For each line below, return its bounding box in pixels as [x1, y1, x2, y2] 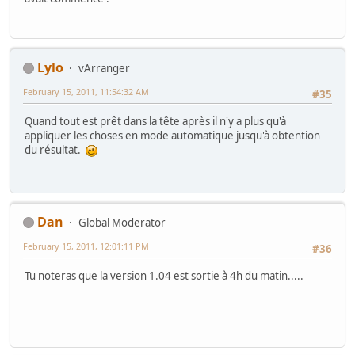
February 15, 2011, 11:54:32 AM [23, 85, 149, 97]
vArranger [78, 60, 130, 75]
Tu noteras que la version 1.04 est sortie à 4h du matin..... [25, 269, 303, 284]
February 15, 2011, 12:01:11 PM [23, 239, 149, 252]
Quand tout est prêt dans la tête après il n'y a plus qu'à [25, 114, 286, 129]
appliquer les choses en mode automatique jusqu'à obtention [25, 128, 320, 143]
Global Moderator [78, 215, 166, 230]
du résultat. [25, 143, 86, 158]
